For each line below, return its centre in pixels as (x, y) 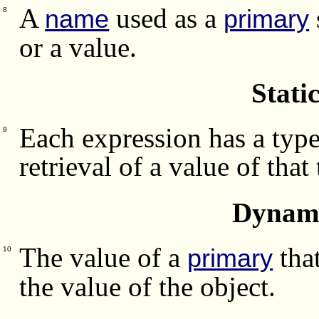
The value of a (104, 257)
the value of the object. (151, 286)
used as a (167, 18)
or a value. (82, 47)
